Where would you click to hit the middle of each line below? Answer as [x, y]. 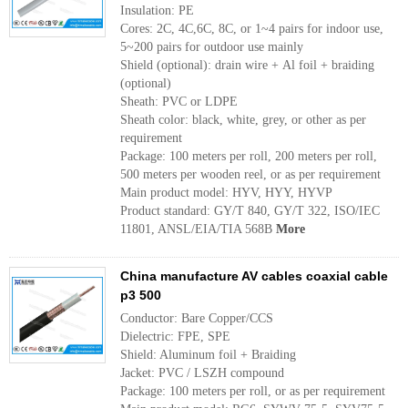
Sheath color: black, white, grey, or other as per [243, 120]
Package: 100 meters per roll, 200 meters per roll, [249, 156]
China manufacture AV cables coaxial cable [254, 276]
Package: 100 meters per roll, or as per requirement [253, 391]
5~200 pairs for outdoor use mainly [212, 47]
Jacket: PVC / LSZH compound [202, 373]
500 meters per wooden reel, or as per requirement [250, 174]
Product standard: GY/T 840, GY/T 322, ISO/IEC [250, 211]
